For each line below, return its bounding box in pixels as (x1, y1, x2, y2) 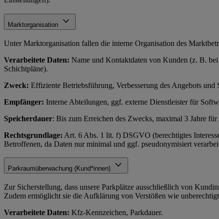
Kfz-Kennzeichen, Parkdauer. (71, 208, 163, 217)
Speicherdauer (4, 114, 52, 123)
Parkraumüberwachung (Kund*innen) (8, 165, 112, 173)
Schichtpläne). (4, 64, 48, 73)
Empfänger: (4, 97, 44, 106)
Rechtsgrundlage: (4, 131, 63, 139)
